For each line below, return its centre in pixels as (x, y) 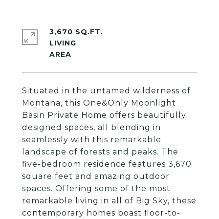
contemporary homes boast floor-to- (101, 213)
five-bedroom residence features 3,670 (107, 164)
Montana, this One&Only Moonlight (99, 103)
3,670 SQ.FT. (76, 32)
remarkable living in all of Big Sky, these (109, 201)
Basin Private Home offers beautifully (104, 115)
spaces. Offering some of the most (96, 188)
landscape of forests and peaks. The (100, 152)
